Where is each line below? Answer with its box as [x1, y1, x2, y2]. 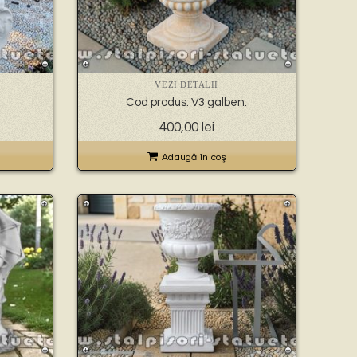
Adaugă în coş [161, 152, 226, 163]
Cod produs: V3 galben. [126, 96, 248, 109]
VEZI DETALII [155, 80, 219, 90]
